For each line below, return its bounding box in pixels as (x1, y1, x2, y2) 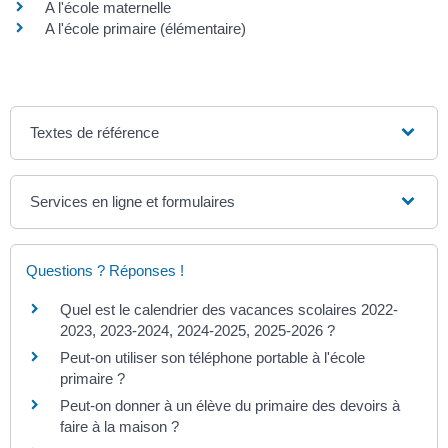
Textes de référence (30, 123, 160, 141)
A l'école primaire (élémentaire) (45, 19, 246, 37)
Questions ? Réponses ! (26, 261, 184, 279)
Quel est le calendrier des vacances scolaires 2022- (60, 300, 398, 318)
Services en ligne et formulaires (30, 192, 236, 210)
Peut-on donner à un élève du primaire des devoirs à (60, 396, 400, 414)
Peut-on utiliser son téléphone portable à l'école (60, 348, 365, 366)
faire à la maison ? (60, 417, 179, 435)
